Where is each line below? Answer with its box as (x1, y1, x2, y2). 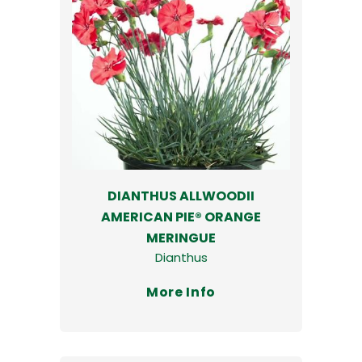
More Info (146, 282, 216, 301)
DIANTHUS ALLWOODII (107, 186, 255, 205)
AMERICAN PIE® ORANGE (101, 207, 261, 226)
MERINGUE (146, 228, 216, 247)
